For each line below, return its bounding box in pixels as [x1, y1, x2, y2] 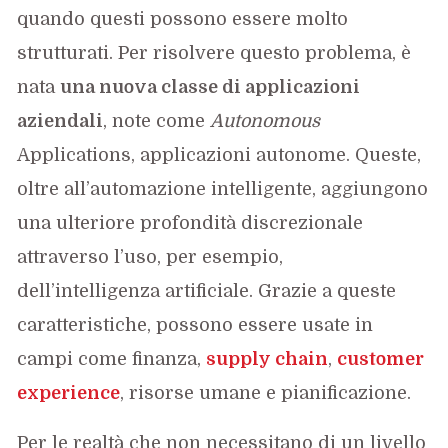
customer [337, 349, 425, 370]
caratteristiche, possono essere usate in [17, 315, 374, 336]
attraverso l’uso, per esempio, [17, 247, 284, 268]
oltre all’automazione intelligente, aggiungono [17, 179, 429, 200]
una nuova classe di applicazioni [60, 77, 361, 98]
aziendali [17, 111, 104, 132]
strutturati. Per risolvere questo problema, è [17, 43, 412, 64]
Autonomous [210, 111, 321, 132]
